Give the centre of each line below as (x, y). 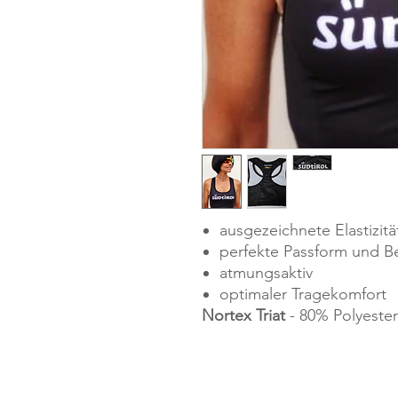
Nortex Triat (243, 315)
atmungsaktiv (266, 273)
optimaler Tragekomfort (303, 294)
